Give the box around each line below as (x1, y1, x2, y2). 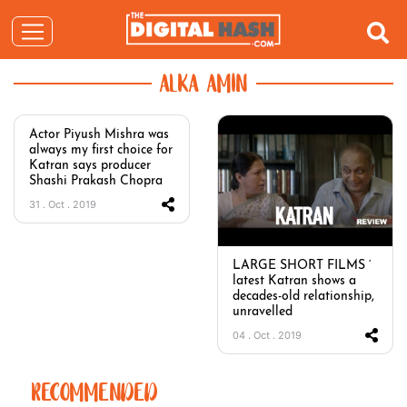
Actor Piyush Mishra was (29, 128, 169, 142)
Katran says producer (29, 159, 151, 173)
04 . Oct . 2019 (233, 329, 302, 342)
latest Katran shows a (233, 274, 356, 289)
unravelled (233, 305, 293, 320)
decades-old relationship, (233, 290, 374, 304)
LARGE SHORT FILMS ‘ (233, 259, 372, 273)
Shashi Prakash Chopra (29, 174, 163, 188)
